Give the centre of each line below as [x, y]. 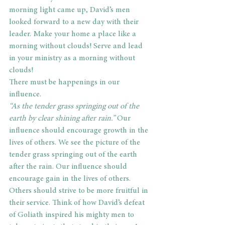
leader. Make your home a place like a [74, 34]
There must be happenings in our [65, 83]
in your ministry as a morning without [73, 59]
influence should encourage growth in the [80, 131]
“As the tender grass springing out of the [75, 107]
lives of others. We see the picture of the [76, 143]
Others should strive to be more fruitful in [80, 191]
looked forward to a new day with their [75, 22]
